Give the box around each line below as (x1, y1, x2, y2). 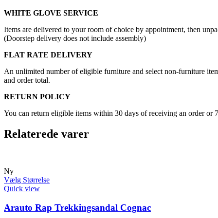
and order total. (4, 76, 50, 85)
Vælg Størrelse (4, 176, 50, 184)
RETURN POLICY (4, 92, 71, 101)
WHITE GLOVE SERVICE (4, 9, 98, 18)
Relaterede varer (4, 127, 89, 141)
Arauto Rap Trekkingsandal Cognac (4, 202, 151, 213)
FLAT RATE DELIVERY (4, 51, 92, 59)
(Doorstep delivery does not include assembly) (4, 34, 146, 43)
